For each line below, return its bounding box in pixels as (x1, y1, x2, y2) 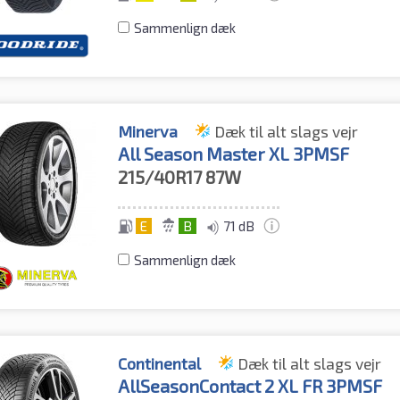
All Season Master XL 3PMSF (118, 143, 350, 165)
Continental (118, 354, 202, 374)
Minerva (118, 121, 179, 142)
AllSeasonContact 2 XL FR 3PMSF (118, 375, 383, 397)
